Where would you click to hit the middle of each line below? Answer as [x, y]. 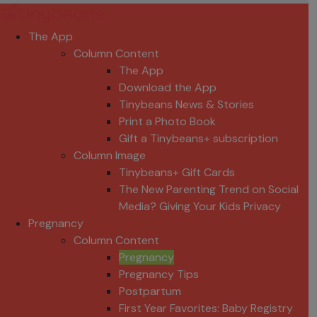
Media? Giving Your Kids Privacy [200, 206]
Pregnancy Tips [159, 274]
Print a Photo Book [167, 121]
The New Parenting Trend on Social [209, 189]
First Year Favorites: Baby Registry [206, 308]
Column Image [110, 155]
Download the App [168, 87]
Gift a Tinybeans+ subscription [198, 138]
